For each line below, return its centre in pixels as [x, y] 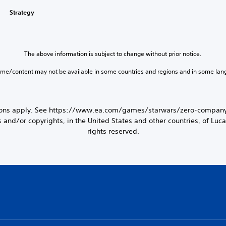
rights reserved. [113, 131]
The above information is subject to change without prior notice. [113, 53]
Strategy [22, 12]
